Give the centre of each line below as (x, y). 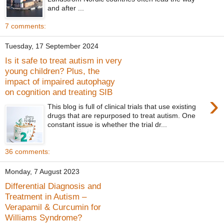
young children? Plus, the (52, 71)
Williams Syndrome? (43, 218)
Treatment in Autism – (46, 197)
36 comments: (27, 151)
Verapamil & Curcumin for (53, 207)
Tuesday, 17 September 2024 (52, 46)
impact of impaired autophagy (60, 82)
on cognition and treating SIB (59, 92)
